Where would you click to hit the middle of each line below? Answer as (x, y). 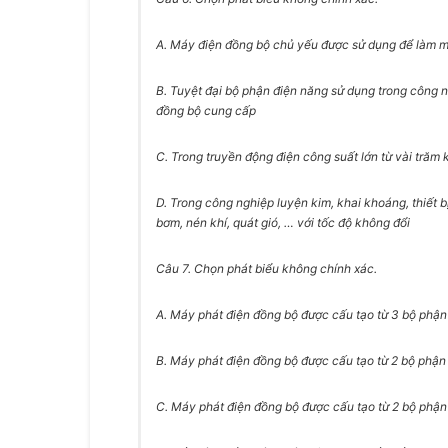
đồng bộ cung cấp (206, 110)
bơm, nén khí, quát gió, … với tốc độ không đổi (283, 222)
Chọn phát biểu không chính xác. (285, 268)
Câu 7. (175, 268)
